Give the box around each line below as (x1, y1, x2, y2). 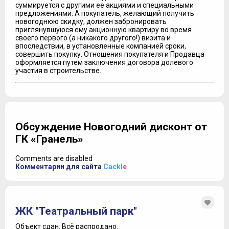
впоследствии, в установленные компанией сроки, (15, 41, 186, 50)
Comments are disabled (15, 154, 93, 163)
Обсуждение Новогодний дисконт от (15, 121, 207, 133)
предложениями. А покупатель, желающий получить (15, 9, 194, 17)
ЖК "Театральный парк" (15, 204, 137, 217)
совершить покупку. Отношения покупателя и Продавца (15, 50, 204, 58)
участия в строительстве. (15, 66, 101, 75)
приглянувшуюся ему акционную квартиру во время (15, 25, 192, 34)
